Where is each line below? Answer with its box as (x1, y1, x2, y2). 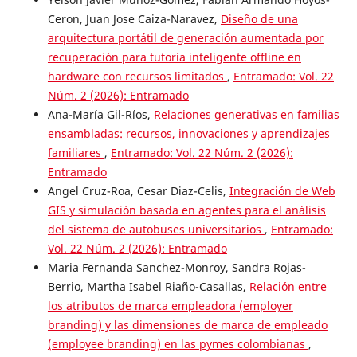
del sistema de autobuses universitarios (47, 222, 265, 237)
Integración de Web (229, 183, 335, 199)
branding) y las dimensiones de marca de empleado (47, 317, 328, 333)
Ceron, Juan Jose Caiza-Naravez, (47, 11, 221, 27)
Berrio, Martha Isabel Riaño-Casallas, (47, 279, 249, 295)
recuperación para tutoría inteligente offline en (47, 49, 301, 65)
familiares (47, 145, 104, 161)
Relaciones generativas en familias (153, 107, 339, 123)
